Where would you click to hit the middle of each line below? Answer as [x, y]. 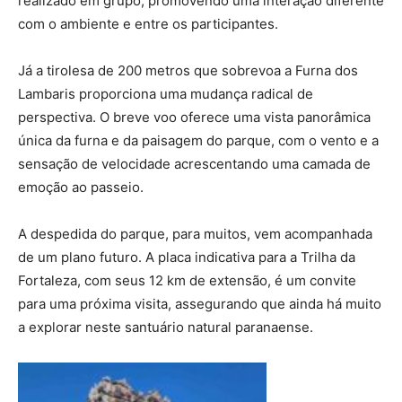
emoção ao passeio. [81, 188]
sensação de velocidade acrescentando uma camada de [194, 164]
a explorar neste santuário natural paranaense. [166, 328]
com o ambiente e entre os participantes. [148, 24]
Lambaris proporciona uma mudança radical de [166, 94]
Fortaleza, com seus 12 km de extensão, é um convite [187, 281]
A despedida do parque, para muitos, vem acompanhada [195, 234]
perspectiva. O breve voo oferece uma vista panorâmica [194, 118]
